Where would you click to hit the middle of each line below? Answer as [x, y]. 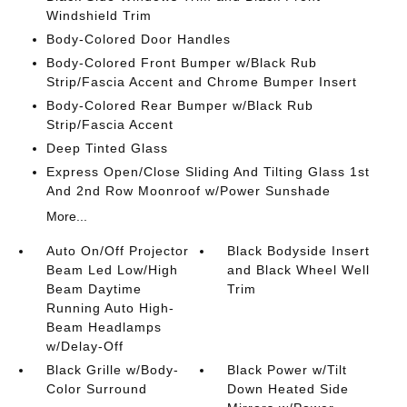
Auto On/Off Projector [117, 251]
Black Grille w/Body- [112, 370]
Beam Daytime [94, 289]
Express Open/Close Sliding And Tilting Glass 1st [208, 172]
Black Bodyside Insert [299, 251]
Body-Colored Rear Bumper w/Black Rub [179, 105]
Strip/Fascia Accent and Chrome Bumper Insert [201, 82]
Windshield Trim [99, 15]
